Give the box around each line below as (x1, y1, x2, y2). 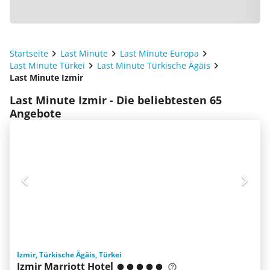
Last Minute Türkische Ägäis (97, 60, 210, 71)
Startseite (10, 48, 48, 59)
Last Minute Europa (120, 48, 199, 59)
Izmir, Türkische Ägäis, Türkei (17, 250, 122, 260)
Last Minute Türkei (10, 60, 85, 71)
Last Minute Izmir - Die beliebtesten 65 (10, 93, 222, 107)
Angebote (10, 106, 61, 121)
